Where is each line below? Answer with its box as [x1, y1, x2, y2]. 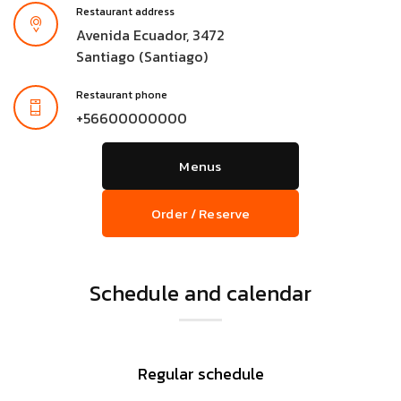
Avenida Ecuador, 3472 [76, 24, 225, 47]
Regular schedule [137, 362, 264, 387]
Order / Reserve [150, 203, 251, 225]
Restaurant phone [76, 87, 167, 104]
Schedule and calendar [90, 277, 311, 310]
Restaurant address [76, 4, 175, 21]
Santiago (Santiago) [76, 46, 208, 68]
